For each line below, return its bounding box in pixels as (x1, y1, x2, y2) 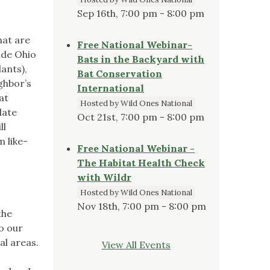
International (77, 81, 144, 94)
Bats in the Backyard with (77, 52, 204, 65)
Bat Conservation (77, 67, 162, 80)
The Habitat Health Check (77, 156, 205, 169)
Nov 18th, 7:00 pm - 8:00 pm (77, 199, 206, 212)
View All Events (102, 238, 171, 251)
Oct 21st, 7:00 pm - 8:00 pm (77, 110, 204, 123)
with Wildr (77, 171, 131, 183)
